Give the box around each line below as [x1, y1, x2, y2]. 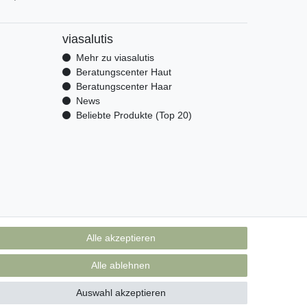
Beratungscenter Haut [75, 66, 171, 78]
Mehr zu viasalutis [75, 52, 154, 64]
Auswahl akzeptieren [75, 287, 166, 298]
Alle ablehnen [91, 260, 150, 271]
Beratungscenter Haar [75, 81, 172, 93]
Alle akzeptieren [86, 232, 156, 243]
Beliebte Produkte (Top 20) [75, 110, 192, 121]
